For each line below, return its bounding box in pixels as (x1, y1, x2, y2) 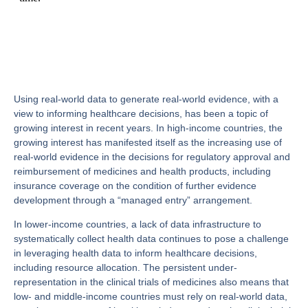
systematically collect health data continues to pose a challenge (14, 232, 289, 244)
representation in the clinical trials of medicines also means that (14, 276, 289, 287)
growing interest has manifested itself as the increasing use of (14, 136, 282, 148)
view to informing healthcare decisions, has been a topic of (14, 107, 268, 119)
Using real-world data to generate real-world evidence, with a (14, 93, 278, 104)
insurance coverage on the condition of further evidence (14, 179, 256, 191)
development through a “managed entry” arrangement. (14, 194, 252, 206)
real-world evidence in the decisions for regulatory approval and (14, 151, 290, 162)
